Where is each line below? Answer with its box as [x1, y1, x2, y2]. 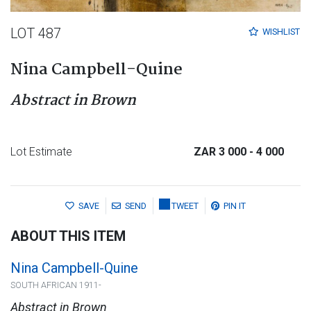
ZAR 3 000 [194, 144, 249, 158]
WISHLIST [262, 26, 300, 37]
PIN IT [224, 201, 246, 212]
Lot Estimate [10, 144, 72, 158]
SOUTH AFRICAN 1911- [10, 280, 101, 291]
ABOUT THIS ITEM [10, 228, 126, 245]
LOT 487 [10, 24, 61, 42]
